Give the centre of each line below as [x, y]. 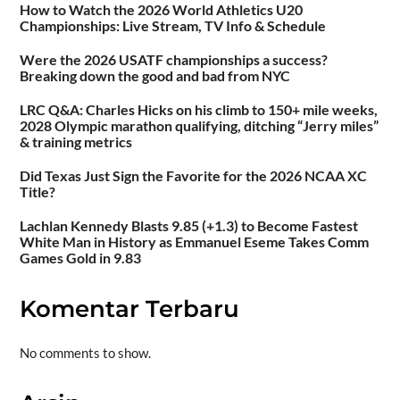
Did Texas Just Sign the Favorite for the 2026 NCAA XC [193, 176]
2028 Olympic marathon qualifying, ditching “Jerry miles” [199, 126]
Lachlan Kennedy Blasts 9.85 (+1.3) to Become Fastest [188, 226]
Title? [37, 192]
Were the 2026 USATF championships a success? [173, 60]
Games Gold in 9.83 [80, 258]
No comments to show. [85, 352]
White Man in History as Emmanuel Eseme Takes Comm [194, 242]
